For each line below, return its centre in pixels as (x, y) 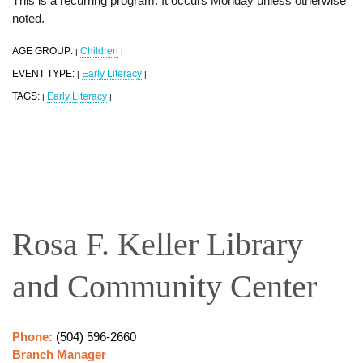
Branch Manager (59, 354)
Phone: (34, 336)
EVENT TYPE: (45, 73)
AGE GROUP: (44, 51)
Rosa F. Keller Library (158, 244)
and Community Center (164, 286)
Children (99, 51)
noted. (30, 18)
